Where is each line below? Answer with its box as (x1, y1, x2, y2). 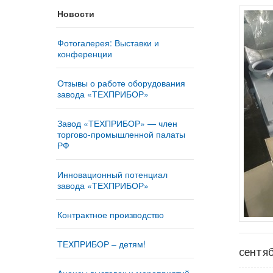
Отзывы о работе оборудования (57, 76, 185, 89)
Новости (57, 7, 94, 19)
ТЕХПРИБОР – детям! (57, 237, 146, 250)
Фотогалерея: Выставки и (57, 36, 159, 49)
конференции (57, 47, 112, 60)
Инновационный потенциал (57, 168, 168, 180)
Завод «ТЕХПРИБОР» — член (57, 116, 177, 129)
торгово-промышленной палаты (57, 127, 185, 140)
